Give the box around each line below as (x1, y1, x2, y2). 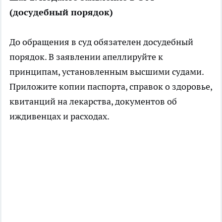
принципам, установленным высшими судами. (9, 65, 204, 77)
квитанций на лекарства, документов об (9, 95, 177, 107)
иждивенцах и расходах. (9, 110, 110, 122)
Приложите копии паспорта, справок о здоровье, (9, 80, 212, 92)
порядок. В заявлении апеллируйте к (9, 51, 163, 62)
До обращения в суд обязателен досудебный (9, 36, 193, 48)
